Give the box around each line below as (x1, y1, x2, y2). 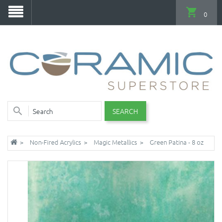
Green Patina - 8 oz (150, 137, 204, 147)
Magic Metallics (94, 137, 137, 147)
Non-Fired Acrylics (30, 137, 81, 147)
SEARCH (112, 106, 138, 116)
